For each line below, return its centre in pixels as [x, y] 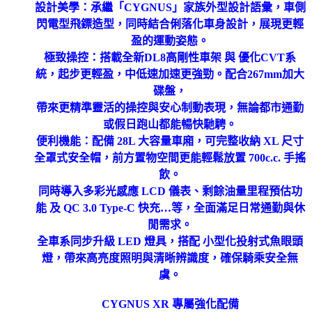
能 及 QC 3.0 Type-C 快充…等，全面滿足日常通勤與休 [170, 208]
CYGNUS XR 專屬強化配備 [170, 304]
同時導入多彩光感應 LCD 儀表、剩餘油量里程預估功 [170, 191]
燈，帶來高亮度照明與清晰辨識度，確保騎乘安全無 [170, 258]
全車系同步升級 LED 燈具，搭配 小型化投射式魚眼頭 [170, 241]
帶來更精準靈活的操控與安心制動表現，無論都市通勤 [170, 107]
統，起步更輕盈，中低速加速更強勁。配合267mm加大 [170, 74]
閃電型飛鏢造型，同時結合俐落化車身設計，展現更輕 [170, 24]
